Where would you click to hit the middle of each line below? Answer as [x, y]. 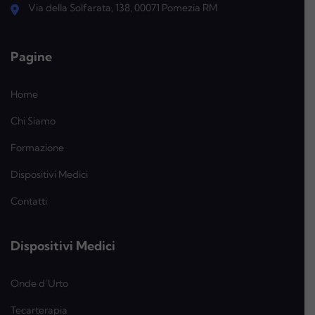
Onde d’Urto [39, 283]
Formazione [37, 147]
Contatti [29, 201]
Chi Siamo [33, 121]
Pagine [31, 56]
